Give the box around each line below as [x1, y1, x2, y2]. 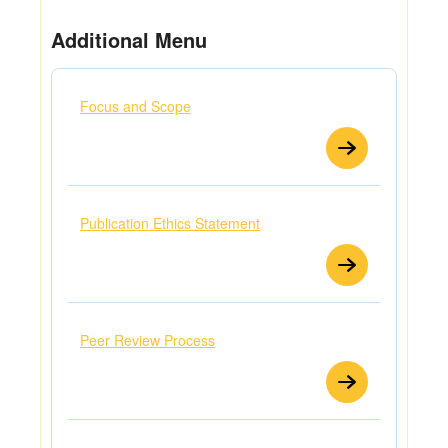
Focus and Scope [80, 95, 191, 116]
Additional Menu [51, 24, 207, 54]
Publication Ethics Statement [80, 212, 260, 233]
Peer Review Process [80, 329, 215, 350]
